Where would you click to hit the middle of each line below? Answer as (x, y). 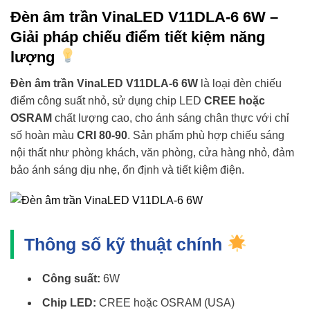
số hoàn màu (44, 135)
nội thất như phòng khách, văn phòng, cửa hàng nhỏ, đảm (152, 152)
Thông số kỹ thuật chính (126, 244)
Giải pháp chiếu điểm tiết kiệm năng (138, 37)
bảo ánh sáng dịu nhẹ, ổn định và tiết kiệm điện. (127, 170)
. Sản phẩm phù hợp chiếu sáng (206, 135)
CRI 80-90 (102, 135)
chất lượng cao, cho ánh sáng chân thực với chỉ (171, 118)
